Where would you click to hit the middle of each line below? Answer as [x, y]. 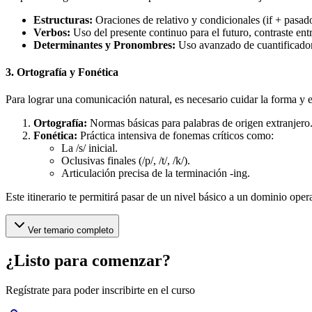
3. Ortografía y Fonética [62, 72]
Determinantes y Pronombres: [104, 45]
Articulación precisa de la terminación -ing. [156, 173]
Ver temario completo [71, 231]
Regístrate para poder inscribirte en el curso [100, 290]
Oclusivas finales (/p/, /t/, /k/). [126, 161]
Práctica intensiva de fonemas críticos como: [175, 136]
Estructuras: [63, 19]
